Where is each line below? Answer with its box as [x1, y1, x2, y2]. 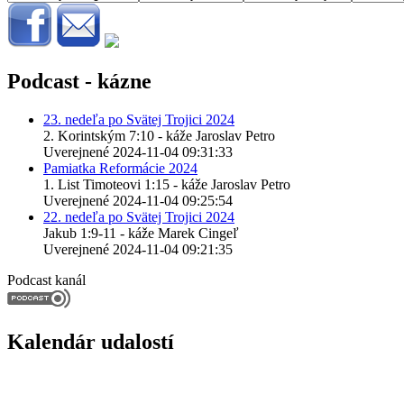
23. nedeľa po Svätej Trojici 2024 [43, 112, 234, 128]
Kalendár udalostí [7, 330, 174, 354]
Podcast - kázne [7, 69, 151, 94]
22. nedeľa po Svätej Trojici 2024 [43, 209, 234, 225]
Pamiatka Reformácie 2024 [43, 161, 197, 177]
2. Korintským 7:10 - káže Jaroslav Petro [43, 128, 275, 144]
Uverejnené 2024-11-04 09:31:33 [43, 144, 233, 161]
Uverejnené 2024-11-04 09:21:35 [43, 242, 233, 258]
